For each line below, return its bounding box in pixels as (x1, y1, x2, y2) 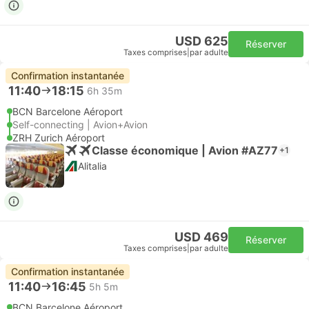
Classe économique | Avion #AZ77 (92, 143, 278, 157)
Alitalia (78, 160, 107, 172)
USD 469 (175, 230, 228, 244)
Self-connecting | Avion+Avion (12, 119, 148, 130)
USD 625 (175, 34, 228, 48)
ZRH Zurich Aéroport (12, 132, 105, 143)
